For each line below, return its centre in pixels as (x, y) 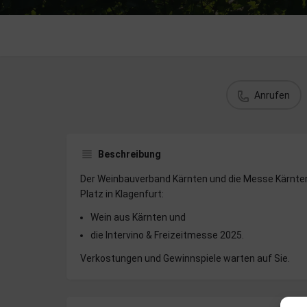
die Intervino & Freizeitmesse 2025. (167, 235)
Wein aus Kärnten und (138, 218)
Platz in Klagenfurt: (122, 194)
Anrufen (272, 95)
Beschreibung (130, 155)
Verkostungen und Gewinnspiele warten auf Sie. (185, 259)
